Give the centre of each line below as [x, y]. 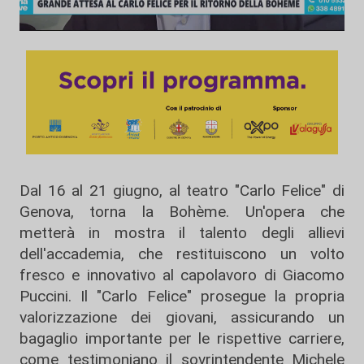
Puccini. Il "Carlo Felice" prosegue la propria [182, 296]
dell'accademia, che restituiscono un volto [182, 253]
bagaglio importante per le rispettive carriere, [182, 338]
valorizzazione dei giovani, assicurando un [182, 317]
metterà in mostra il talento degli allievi [182, 232]
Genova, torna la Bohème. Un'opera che [182, 211]
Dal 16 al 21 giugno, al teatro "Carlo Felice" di [182, 190]
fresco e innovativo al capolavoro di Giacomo [182, 275]
